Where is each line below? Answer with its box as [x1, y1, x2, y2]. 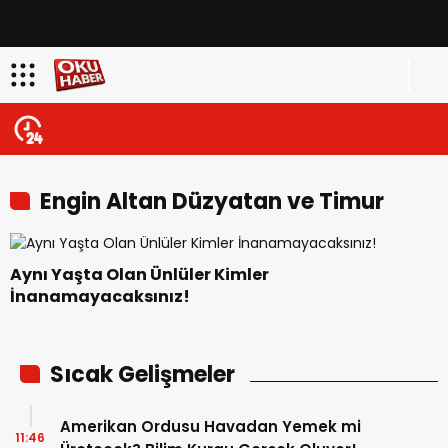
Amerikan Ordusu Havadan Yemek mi [60, 415, 361, 437]
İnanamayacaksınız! [10, 284, 190, 308]
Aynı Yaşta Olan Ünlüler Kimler [10, 262, 269, 286]
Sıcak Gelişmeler [50, 358, 235, 390]
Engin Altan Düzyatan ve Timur [40, 186, 384, 217]
